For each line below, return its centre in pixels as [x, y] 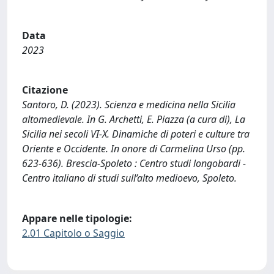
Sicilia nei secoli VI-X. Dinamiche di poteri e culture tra [136, 134]
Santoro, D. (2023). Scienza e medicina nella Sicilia [129, 105]
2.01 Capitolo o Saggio [73, 233]
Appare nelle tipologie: [77, 218]
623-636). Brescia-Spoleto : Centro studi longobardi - [134, 164]
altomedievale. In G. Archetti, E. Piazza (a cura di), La [134, 120]
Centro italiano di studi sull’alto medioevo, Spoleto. [129, 178]
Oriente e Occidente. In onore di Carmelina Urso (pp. [134, 149]
